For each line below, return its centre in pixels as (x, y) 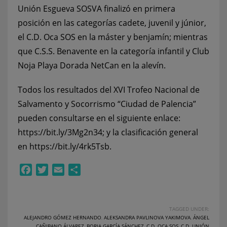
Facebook (50, 170)
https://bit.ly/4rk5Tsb (69, 146)
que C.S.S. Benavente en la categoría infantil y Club (113, 51)
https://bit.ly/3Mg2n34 (60, 132)
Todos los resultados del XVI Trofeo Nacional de (109, 89)
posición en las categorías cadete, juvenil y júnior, (112, 23)
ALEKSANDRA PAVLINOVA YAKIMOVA (147, 218)
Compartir (100, 170)
